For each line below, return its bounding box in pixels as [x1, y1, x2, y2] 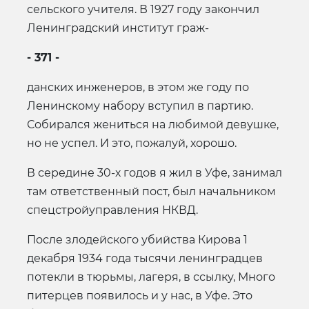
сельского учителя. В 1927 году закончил [27, 2, 259, 16]
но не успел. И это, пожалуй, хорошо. [27, 136, 237, 150]
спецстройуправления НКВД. [27, 203, 198, 217]
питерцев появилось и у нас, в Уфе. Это [27, 288, 252, 302]
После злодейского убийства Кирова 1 [27, 232, 248, 246]
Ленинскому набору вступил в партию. [27, 99, 253, 112]
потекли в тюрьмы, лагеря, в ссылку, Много [27, 270, 275, 283]
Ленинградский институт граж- [27, 21, 209, 34]
